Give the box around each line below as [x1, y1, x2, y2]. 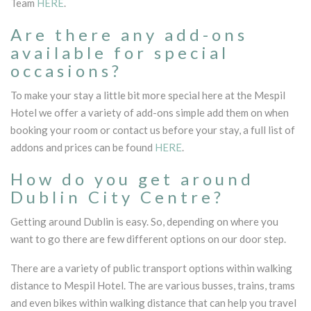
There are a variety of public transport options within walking [10, 261, 292, 274]
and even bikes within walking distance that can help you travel [10, 296, 296, 309]
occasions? [10, 60, 122, 81]
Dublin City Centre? [10, 186, 224, 207]
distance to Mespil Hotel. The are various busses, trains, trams [10, 278, 295, 292]
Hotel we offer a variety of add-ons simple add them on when [10, 106, 289, 119]
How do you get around [10, 168, 254, 189]
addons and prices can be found [10, 140, 155, 153]
